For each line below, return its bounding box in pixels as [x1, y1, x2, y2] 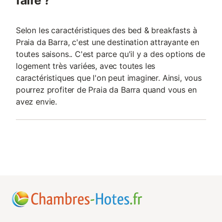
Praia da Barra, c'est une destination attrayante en [16, 37, 200, 47]
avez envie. [16, 97, 57, 107]
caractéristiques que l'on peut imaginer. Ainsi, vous [16, 73, 202, 83]
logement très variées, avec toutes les [16, 61, 156, 71]
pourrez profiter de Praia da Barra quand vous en [16, 85, 197, 95]
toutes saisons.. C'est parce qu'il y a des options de [16, 49, 205, 59]
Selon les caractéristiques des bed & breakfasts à [16, 25, 197, 35]
